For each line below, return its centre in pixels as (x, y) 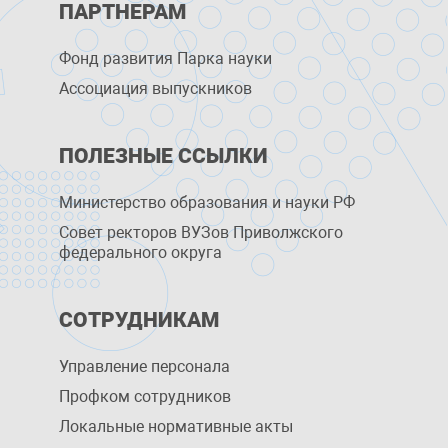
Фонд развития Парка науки (166, 58)
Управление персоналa (145, 366)
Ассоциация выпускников (156, 88)
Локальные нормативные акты (176, 426)
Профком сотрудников (145, 396)
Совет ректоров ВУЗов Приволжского (201, 232)
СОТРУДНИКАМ (139, 320)
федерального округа (141, 252)
